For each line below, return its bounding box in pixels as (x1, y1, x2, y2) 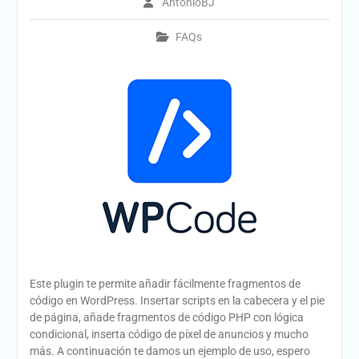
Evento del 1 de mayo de (88, 37, 212, 50)
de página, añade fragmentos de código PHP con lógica (29, 311, 304, 324)
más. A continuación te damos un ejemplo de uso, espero (29, 345, 310, 357)
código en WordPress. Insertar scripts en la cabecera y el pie (29, 294, 325, 307)
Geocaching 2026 (88, 20, 178, 33)
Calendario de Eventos (88, 3, 204, 16)
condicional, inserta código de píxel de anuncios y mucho (29, 328, 309, 341)
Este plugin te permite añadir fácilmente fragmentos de (29, 277, 301, 290)
